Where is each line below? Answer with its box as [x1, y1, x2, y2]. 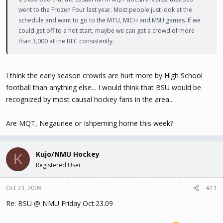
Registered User [36, 161, 81, 169]
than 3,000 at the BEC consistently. [18, 37, 114, 45]
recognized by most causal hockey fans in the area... [6, 95, 174, 104]
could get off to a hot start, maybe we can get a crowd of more [18, 26, 195, 35]
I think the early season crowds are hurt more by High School [6, 71, 203, 80]
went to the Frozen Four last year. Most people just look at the [18, 5, 192, 14]
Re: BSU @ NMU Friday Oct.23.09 [6, 199, 113, 208]
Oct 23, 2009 [6, 184, 41, 192]
